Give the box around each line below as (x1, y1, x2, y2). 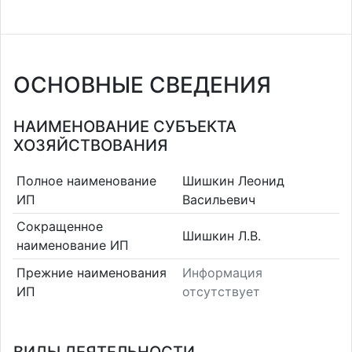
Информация (182, 264, 262, 280)
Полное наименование (16, 172, 156, 189)
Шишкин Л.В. (182, 228, 261, 244)
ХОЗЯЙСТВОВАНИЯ (13, 136, 168, 155)
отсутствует (182, 283, 260, 299)
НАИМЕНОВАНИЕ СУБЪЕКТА (13, 117, 236, 136)
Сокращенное (16, 218, 103, 235)
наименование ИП (16, 237, 129, 254)
